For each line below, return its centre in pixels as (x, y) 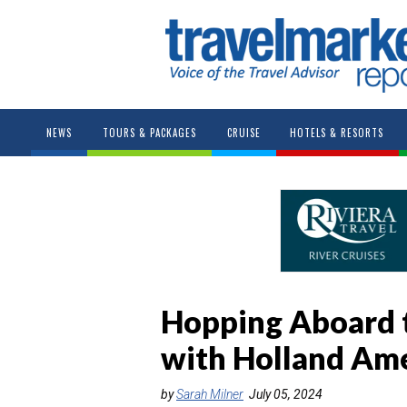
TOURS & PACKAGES (149, 133)
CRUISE (243, 133)
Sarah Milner (210, 394)
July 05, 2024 (286, 394)
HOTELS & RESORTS (336, 133)
